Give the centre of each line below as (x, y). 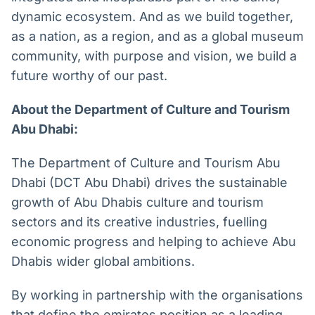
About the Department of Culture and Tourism (150, 110)
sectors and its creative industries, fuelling (139, 222)
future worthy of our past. (89, 76)
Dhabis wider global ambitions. (103, 262)
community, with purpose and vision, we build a (154, 56)
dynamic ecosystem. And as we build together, (152, 17)
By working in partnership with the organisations (157, 295)
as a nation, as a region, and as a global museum (157, 37)
